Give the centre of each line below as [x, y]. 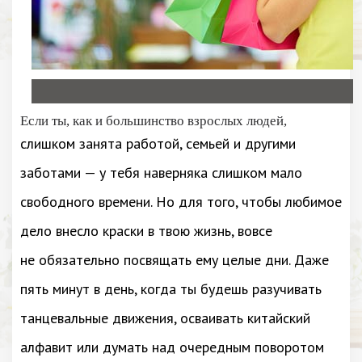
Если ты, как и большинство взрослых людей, [154, 121]
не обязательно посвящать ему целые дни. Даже [175, 260]
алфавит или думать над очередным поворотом [172, 347]
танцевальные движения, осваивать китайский [165, 318]
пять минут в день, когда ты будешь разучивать [171, 289]
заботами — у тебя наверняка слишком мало [161, 173]
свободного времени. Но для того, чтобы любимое [181, 202]
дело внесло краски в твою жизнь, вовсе [146, 231]
